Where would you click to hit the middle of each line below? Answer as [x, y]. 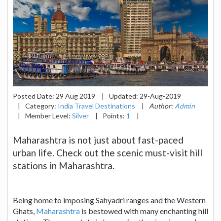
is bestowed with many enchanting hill [144, 211]
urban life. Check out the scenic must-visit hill [108, 153]
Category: [41, 106]
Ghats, [24, 211]
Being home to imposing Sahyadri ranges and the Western [109, 200]
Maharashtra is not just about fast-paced [98, 140]
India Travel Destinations [96, 106]
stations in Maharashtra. [64, 166]
